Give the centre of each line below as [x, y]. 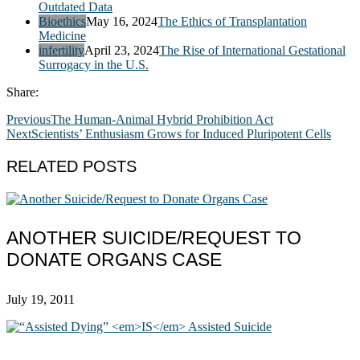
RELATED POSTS [72, 166]
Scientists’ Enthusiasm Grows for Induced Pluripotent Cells [181, 133]
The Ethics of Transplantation [232, 21]
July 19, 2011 [41, 299]
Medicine [62, 35]
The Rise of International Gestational [252, 50]
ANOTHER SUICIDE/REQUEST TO [154, 238]
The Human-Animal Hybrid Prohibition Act [162, 119]
